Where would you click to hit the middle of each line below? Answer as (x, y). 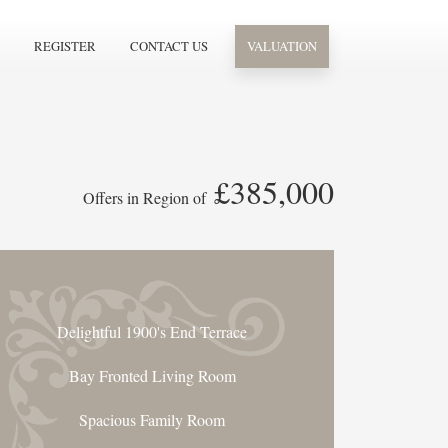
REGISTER (65, 46)
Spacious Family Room (152, 419)
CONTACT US (169, 46)
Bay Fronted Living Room (152, 375)
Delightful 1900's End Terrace (152, 331)
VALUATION (282, 46)
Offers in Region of (144, 197)
